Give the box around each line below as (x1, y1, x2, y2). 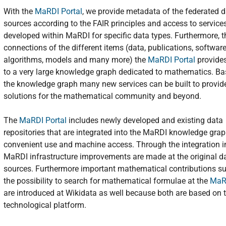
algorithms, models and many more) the (4, 55, 148, 65)
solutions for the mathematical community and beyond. (4, 91, 201, 101)
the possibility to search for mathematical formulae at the (4, 176, 210, 186)
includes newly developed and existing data (67, 116, 223, 125)
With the (4, 7, 35, 16)
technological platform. (4, 200, 86, 210)
